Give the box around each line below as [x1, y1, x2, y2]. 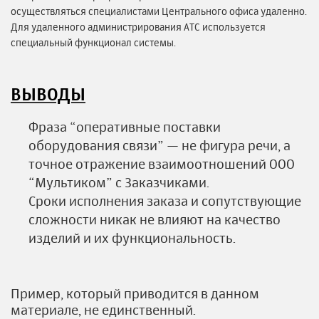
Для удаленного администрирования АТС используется [11, 20, 266, 33]
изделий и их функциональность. [28, 229, 236, 246]
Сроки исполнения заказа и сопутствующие [28, 192, 301, 209]
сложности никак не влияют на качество [28, 211, 281, 228]
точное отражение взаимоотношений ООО [28, 155, 295, 172]
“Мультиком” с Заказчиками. [28, 174, 212, 191]
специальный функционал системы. [11, 36, 176, 48]
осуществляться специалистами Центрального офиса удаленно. [11, 4, 307, 17]
